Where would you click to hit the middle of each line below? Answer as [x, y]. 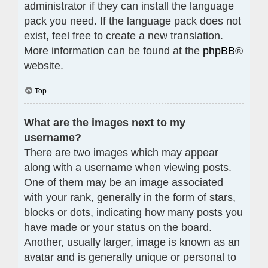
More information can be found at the [113, 51]
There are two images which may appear [121, 152]
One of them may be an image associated [124, 182]
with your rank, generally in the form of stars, [130, 197]
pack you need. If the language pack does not [133, 21]
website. [44, 66]
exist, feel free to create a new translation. [124, 36]
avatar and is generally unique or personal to [130, 257]
